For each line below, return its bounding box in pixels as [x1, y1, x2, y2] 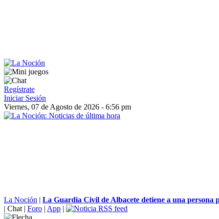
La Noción [4, 196, 37, 204]
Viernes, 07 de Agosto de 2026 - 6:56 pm [4, 103, 131, 111]
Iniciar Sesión [4, 94, 46, 102]
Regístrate [4, 85, 35, 93]
